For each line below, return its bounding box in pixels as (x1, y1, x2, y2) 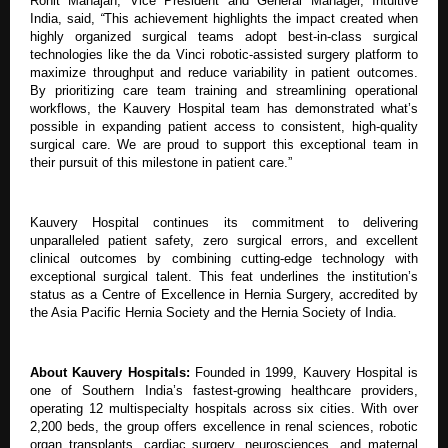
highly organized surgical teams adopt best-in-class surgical (30, 28, 418, 44)
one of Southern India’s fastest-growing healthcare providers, (30, 382, 418, 398)
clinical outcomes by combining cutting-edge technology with (30, 250, 418, 266)
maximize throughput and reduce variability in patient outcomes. (30, 64, 418, 80)
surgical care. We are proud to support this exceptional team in (30, 136, 418, 152)
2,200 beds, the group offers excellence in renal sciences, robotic (30, 418, 418, 434)
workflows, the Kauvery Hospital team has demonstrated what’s (30, 100, 418, 116)
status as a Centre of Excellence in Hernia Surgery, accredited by (30, 286, 418, 302)
